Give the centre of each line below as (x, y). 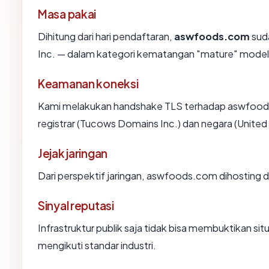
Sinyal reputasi (76, 206)
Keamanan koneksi (88, 84)
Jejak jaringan (73, 153)
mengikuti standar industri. (97, 246)
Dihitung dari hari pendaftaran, (106, 37)
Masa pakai (67, 14)
